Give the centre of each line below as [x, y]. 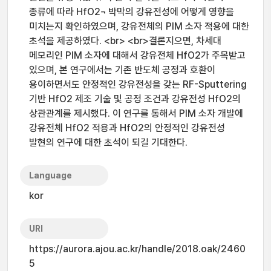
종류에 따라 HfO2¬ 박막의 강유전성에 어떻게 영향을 [132, 12]
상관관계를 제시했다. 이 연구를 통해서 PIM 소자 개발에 [136, 113]
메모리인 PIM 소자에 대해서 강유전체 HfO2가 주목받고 [137, 55]
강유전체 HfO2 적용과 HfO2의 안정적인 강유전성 [127, 128]
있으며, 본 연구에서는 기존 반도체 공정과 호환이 [122, 70]
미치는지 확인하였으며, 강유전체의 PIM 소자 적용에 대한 [139, 26]
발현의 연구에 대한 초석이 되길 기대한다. [108, 142]
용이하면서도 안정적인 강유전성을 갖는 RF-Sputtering [138, 84]
